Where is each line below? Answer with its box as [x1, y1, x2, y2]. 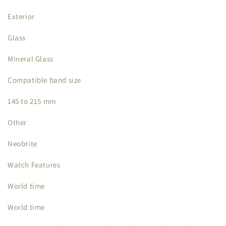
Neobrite [8, 139, 37, 148]
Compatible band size [8, 75, 81, 85]
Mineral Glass [8, 54, 53, 64]
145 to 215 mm [8, 96, 56, 106]
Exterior [8, 12, 35, 21]
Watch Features [8, 160, 61, 169]
